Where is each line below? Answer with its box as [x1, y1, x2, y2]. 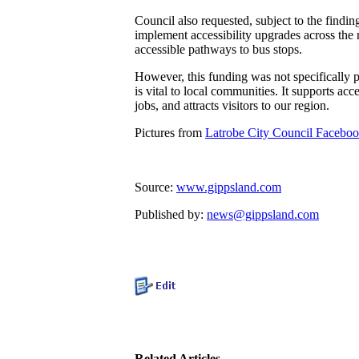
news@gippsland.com [207, 208, 319, 222]
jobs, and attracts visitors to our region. [135, 99, 329, 113]
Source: [135, 180, 176, 195]
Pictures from [135, 126, 205, 140]
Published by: [135, 208, 207, 222]
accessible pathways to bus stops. [135, 42, 302, 57]
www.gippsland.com [176, 180, 281, 195]
